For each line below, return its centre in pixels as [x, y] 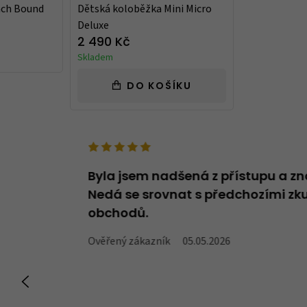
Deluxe [93, 26]
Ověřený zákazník [129, 241]
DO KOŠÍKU [159, 87]
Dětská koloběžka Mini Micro [144, 9]
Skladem [95, 58]
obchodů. [118, 214]
